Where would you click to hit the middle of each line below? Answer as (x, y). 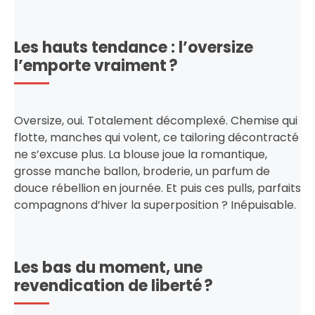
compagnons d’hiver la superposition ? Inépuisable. (155, 205)
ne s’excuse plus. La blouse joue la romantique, (141, 154)
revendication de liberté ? (114, 285)
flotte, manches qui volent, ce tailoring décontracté (156, 137)
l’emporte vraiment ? (96, 65)
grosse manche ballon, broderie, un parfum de (142, 171)
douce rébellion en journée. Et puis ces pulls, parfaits (157, 188)
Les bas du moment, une (108, 267)
